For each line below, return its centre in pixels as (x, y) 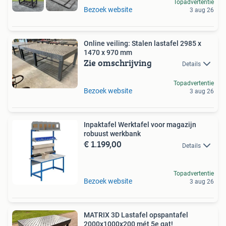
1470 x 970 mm (108, 53)
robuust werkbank (112, 134)
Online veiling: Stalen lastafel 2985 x (143, 44)
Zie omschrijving (118, 63)
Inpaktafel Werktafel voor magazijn (140, 125)
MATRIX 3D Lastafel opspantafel (136, 215)
